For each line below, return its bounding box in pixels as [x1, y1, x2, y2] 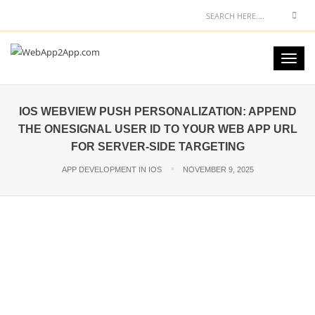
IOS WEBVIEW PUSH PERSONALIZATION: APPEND [18, 105, 297, 117]
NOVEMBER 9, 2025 [182, 165, 254, 174]
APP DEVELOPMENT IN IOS [61, 165, 162, 174]
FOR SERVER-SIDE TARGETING [70, 141, 245, 153]
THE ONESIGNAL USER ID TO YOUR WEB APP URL [18, 123, 297, 135]
